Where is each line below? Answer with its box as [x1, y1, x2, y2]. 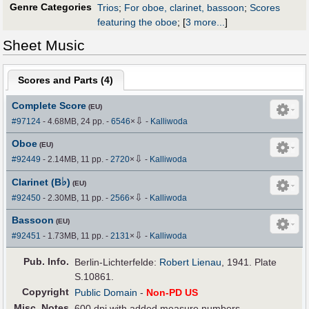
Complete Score [12, 100, 87, 112]
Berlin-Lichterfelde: [74, 257, 160, 268]
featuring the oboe [97, 17, 177, 28]
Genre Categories [9, 1, 92, 13]
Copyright [22, 286, 70, 298]
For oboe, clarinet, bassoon [124, 2, 244, 14]
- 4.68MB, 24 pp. [41, 117, 107, 127]
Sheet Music [3, 37, 85, 53]
